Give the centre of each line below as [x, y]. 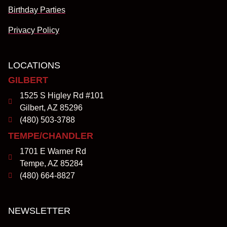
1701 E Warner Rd [53, 151]
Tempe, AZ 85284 [51, 163]
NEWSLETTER [39, 211]
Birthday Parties [37, 10]
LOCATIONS [34, 65]
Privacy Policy [34, 30]
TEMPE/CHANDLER [51, 136]
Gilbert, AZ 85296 [51, 107]
